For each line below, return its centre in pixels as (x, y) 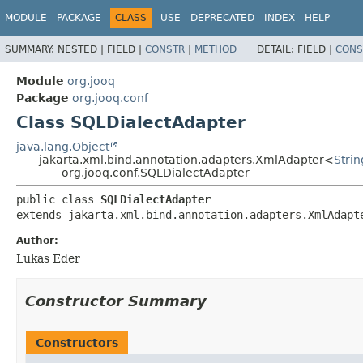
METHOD (216, 49)
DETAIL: (277, 49)
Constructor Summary (116, 301)
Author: (37, 240)
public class (58, 199)
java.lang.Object (63, 146)
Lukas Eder (48, 258)
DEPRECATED (222, 18)
